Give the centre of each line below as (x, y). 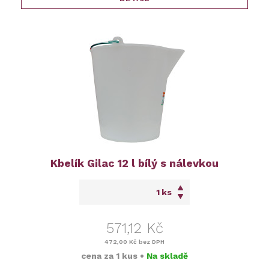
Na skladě (167, 256)
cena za (98, 256)
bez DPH (151, 242)
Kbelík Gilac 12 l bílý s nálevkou (134, 163)
